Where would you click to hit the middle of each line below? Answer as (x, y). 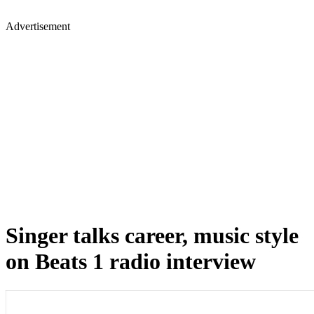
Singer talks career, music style (152, 236)
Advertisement (38, 26)
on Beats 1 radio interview (131, 262)
